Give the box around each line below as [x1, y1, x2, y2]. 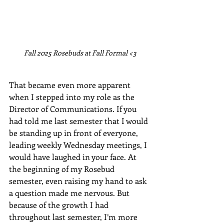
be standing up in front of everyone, [9, 127, 140, 138]
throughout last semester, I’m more [9, 211, 139, 222]
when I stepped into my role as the [9, 91, 136, 102]
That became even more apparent [9, 79, 132, 90]
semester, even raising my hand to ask [9, 175, 148, 186]
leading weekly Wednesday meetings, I [9, 139, 149, 150]
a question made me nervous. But [9, 187, 131, 198]
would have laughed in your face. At [9, 151, 138, 162]
